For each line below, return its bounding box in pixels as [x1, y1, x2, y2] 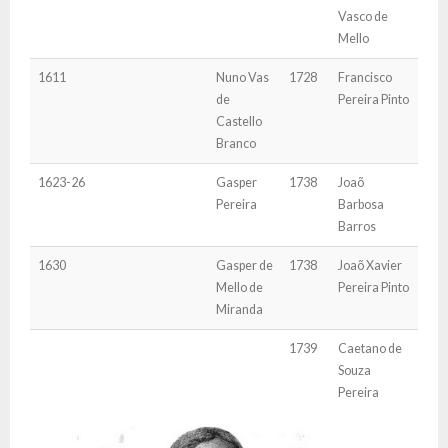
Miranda [216, 302, 263, 317]
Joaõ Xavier [338, 258, 402, 273]
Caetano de [338, 341, 402, 356]
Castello [216, 114, 262, 129]
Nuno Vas [216, 70, 269, 85]
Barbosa [338, 197, 384, 212]
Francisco [338, 70, 392, 85]
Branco [216, 136, 256, 151]
